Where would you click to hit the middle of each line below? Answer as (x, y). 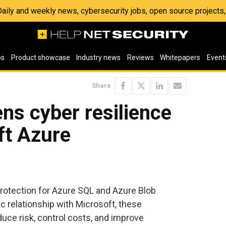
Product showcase (40, 58)
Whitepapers (180, 58)
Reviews (140, 58)
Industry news (99, 58)
